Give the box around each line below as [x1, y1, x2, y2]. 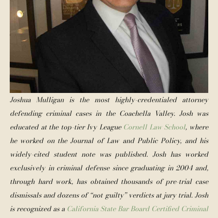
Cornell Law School [123, 122, 186, 132]
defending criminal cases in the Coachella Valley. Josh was [10, 108, 208, 119]
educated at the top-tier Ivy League [10, 122, 124, 132]
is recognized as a [10, 203, 67, 214]
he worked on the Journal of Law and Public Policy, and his [10, 135, 208, 146]
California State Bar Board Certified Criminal [67, 203, 208, 214]
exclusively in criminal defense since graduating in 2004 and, [10, 163, 208, 173]
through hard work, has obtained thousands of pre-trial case [10, 176, 208, 187]
